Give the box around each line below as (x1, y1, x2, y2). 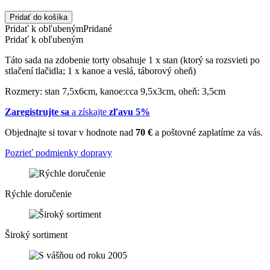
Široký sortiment (5, 229, 67, 240)
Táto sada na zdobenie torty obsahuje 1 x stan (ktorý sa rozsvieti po (5, 54, 260, 65)
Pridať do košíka (10, 12, 67, 22)
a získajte (69, 106, 109, 117)
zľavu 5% (109, 106, 150, 117)
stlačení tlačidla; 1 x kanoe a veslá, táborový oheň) (5, 65, 196, 76)
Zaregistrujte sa (5, 106, 69, 117)
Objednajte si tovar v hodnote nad (5, 127, 136, 137)
